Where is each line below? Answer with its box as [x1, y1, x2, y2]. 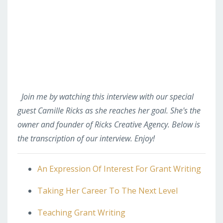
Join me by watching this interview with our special [19, 91, 194, 102]
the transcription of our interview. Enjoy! [17, 132, 155, 144]
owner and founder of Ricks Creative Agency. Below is [17, 118, 200, 130]
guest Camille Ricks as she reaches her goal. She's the [17, 105, 201, 116]
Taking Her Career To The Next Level [37, 185, 178, 196]
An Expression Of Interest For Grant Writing [37, 163, 201, 174]
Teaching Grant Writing [37, 207, 125, 218]
